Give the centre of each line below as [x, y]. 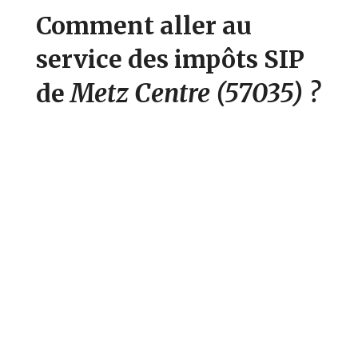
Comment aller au [144, 25]
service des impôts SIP [171, 59]
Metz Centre [143, 93]
